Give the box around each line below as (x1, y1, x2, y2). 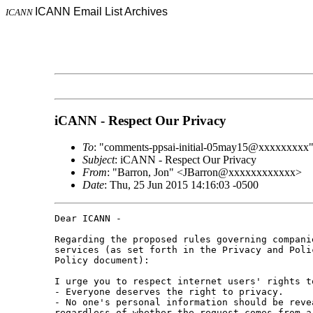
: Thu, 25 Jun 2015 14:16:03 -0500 (103, 179, 259, 191)
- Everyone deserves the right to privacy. (54, 286, 284, 298)
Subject (82, 154, 115, 166)
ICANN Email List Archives (35, 6, 168, 17)
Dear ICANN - (54, 213, 122, 224)
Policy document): (54, 255, 150, 266)
